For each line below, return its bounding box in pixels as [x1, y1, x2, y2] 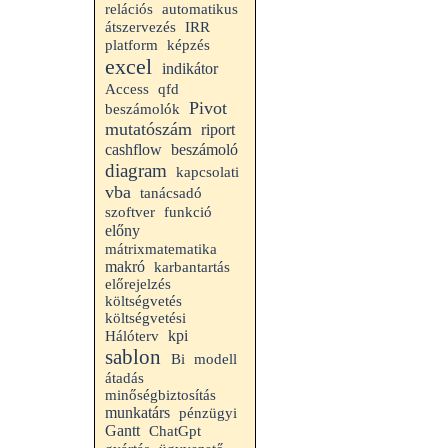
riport [201, 121, 235, 138]
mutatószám [105, 119, 192, 139]
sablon [105, 345, 161, 369]
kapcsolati [176, 164, 239, 180]
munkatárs [105, 404, 170, 421]
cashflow [105, 140, 162, 159]
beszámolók [105, 101, 180, 117]
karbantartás [154, 259, 230, 275]
